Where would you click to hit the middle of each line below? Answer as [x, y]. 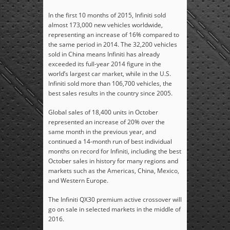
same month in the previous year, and [102, 132]
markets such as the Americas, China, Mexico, [114, 171]
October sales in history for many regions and [113, 161]
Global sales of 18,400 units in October [103, 112]
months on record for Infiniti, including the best [115, 151]
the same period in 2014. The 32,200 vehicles [113, 45]
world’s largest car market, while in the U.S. [110, 74]
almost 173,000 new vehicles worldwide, [106, 25]
